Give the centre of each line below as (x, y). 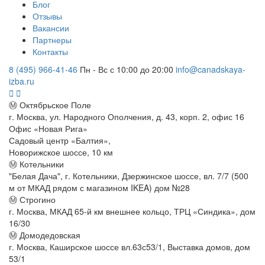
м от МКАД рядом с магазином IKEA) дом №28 (99, 187)
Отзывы (47, 16)
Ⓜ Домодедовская (45, 235)
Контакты (50, 51)
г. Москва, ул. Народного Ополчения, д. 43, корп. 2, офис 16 (127, 116)
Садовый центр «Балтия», (60, 140)
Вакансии (51, 28)
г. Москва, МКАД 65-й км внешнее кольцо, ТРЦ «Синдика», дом (132, 211)
